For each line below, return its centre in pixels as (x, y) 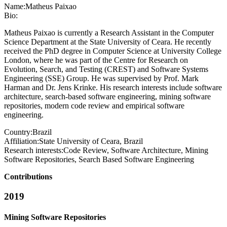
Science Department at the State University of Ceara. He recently (108, 42)
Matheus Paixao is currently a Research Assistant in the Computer (109, 33)
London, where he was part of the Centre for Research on (96, 60)
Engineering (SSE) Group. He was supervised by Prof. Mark (101, 79)
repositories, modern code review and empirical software (94, 106)
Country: (18, 132)
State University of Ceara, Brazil (91, 141)
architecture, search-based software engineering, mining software (107, 97)
